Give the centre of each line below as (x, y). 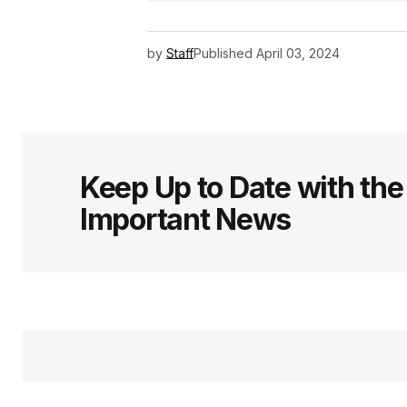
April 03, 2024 (298, 54)
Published (223, 54)
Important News (186, 220)
